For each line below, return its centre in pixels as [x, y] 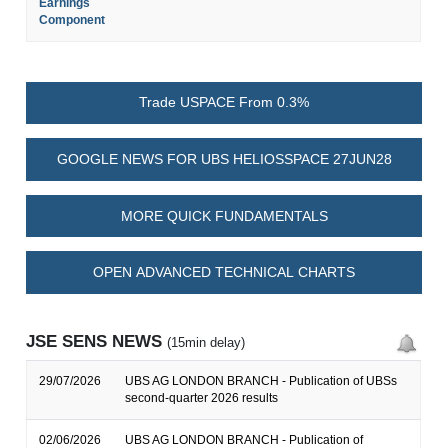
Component [72, 19]
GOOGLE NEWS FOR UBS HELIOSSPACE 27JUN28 [224, 159]
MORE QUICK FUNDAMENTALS [224, 215]
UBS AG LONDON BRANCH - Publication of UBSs [261, 381]
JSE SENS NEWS [97, 342]
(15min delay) [206, 343]
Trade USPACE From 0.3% [224, 102]
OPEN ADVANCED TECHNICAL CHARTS [224, 272]
